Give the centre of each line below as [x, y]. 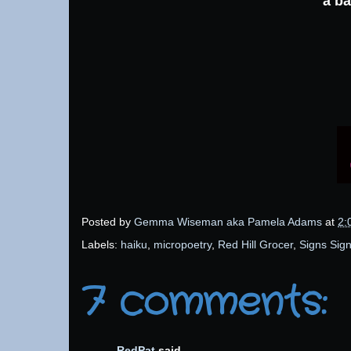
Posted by [108, 221]
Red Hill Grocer [255, 244]
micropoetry [183, 244]
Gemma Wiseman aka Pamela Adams [228, 221]
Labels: [101, 244]
